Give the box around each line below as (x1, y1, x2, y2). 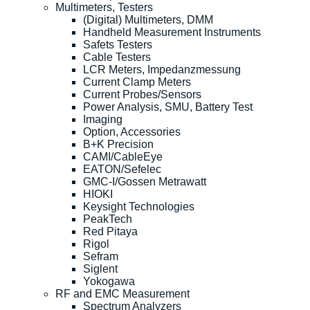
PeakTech (83, 212, 132, 225)
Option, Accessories (83, 125, 181, 138)
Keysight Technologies (83, 200, 194, 212)
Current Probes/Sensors (83, 88, 201, 100)
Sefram (83, 250, 118, 262)
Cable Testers (83, 51, 151, 63)
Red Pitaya (83, 225, 138, 237)
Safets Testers (83, 38, 152, 51)
